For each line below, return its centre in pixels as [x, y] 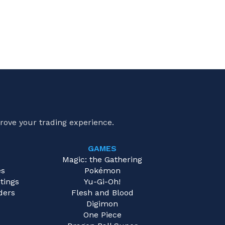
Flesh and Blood [102, 193]
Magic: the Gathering [102, 160]
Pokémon [102, 171]
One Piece [102, 215]
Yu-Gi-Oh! [102, 182]
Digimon [102, 204]
